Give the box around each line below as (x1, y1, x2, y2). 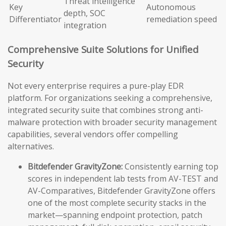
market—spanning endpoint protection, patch (28, 209, 202, 221)
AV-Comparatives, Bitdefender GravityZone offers (28, 185, 215, 197)
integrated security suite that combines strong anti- (8, 104, 203, 116)
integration (64, 19, 106, 31)
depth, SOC (64, 7, 105, 19)
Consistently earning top (123, 161, 218, 173)
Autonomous (146, 1, 196, 13)
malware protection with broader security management (8, 117, 217, 128)
